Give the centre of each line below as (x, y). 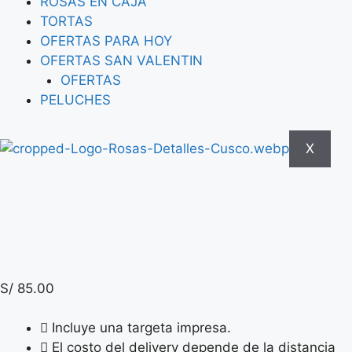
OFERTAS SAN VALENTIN (121, 60)
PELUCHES (75, 100)
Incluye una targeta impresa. (141, 328)
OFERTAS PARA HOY (106, 41)
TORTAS (66, 21)
